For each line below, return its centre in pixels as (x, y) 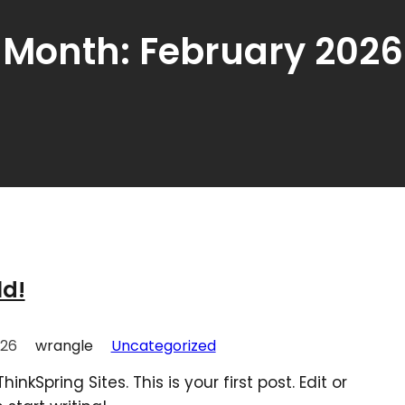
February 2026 (271, 52)
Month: (71, 52)
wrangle (64, 345)
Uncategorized (163, 345)
